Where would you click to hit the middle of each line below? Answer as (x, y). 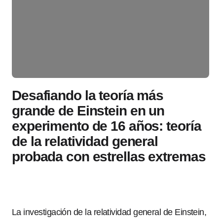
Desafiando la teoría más (88, 95)
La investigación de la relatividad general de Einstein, (109, 212)
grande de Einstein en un (88, 111)
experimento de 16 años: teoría (107, 126)
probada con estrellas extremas (109, 157)
